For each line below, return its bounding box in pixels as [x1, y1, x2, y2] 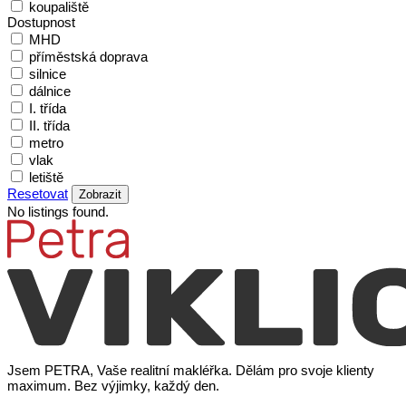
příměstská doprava [29, 49, 148, 65]
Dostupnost [7, 14, 75, 31]
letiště [29, 169, 63, 186]
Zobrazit [79, 188, 121, 202]
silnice [29, 66, 66, 82]
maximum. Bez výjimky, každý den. [7, 378, 219, 394]
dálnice [29, 83, 71, 100]
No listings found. [7, 204, 109, 220]
